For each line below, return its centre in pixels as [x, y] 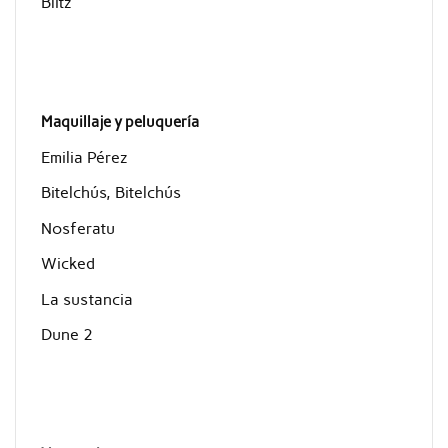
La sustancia [86, 299]
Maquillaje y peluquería [119, 122]
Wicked [67, 264]
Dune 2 [66, 335]
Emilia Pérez [83, 158]
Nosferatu [77, 228]
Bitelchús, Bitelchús [110, 193]
